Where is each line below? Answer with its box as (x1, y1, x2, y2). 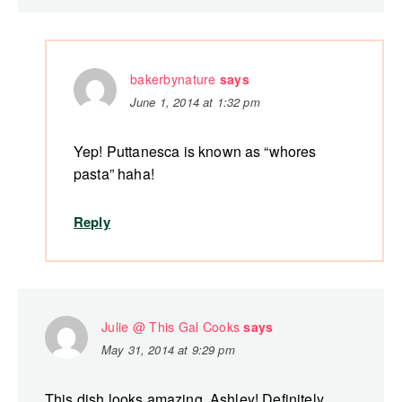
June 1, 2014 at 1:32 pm (130, 93, 260, 111)
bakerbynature (130, 70, 216, 89)
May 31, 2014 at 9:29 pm (101, 341, 235, 359)
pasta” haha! (74, 163, 154, 185)
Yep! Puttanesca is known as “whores (74, 141, 317, 162)
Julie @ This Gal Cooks (101, 318, 240, 336)
